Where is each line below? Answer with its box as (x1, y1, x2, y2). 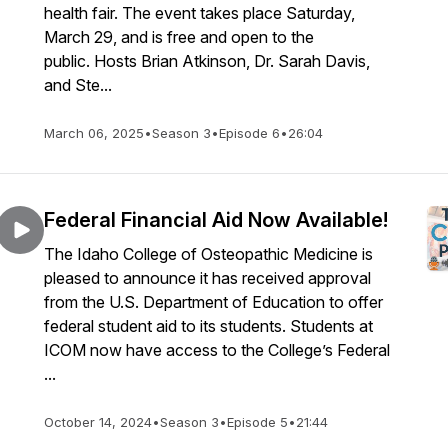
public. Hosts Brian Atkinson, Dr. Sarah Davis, (44, 51, 370, 71)
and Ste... (44, 75, 112, 95)
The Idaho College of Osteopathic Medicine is (44, 244, 373, 264)
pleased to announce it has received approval (44, 268, 371, 288)
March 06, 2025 (44, 125, 144, 141)
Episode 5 (227, 414, 288, 430)
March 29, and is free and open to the (44, 27, 314, 47)
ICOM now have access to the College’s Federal (44, 340, 390, 360)
